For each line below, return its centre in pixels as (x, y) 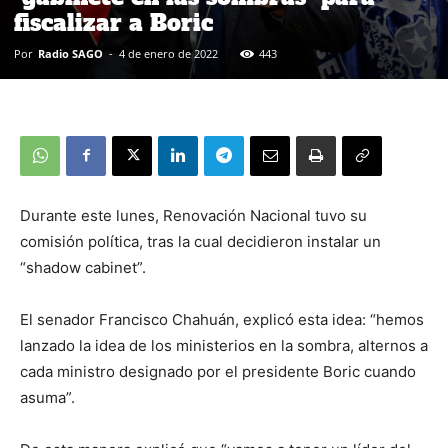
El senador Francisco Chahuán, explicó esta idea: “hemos (222, 319)
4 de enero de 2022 (168, 53)
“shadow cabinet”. (83, 267)
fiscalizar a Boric (113, 22)
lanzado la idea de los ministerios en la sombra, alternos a (224, 345)
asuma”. (47, 397)
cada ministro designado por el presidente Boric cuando (218, 371)
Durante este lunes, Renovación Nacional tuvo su (193, 215)
